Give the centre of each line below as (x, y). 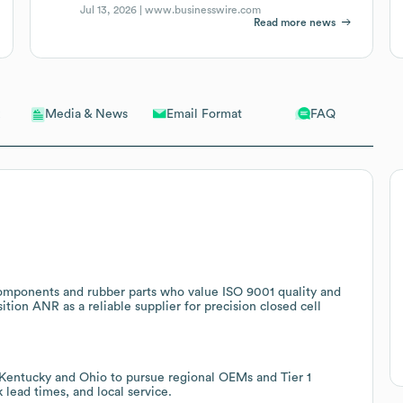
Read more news (295, 22)
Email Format (204, 114)
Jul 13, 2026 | (113, 9)
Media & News (87, 115)
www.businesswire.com (203, 9)
